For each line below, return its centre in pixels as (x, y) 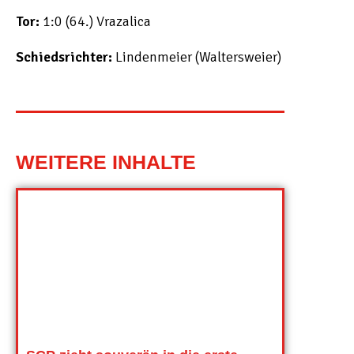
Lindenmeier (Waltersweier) (197, 57)
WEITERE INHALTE (106, 162)
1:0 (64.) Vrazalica (95, 21)
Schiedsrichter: (64, 57)
